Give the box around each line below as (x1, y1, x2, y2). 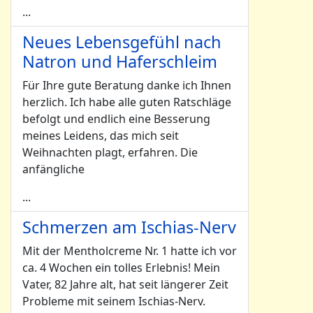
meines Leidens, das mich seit (22, 128, 179, 143)
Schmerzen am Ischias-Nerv (22, 216, 236, 238)
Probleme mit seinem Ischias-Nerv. (22, 293, 205, 309)
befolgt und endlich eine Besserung (22, 111, 210, 126)
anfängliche (22, 161, 85, 177)
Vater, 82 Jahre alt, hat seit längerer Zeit (22, 277, 228, 292)
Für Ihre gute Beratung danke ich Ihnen (22, 78, 231, 93)
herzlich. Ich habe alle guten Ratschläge (22, 94, 231, 110)
